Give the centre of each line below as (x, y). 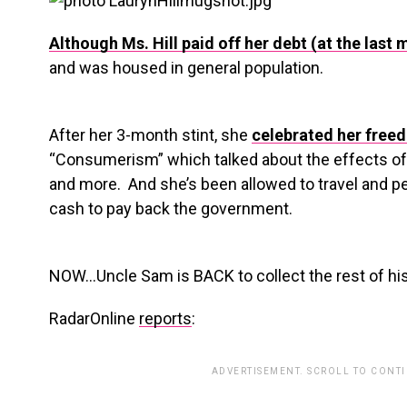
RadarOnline (94, 318)
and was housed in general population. (186, 68)
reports (165, 318)
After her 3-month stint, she (150, 135)
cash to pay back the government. (171, 208)
